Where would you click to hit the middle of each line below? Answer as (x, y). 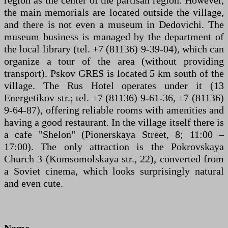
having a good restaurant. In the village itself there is (114, 122)
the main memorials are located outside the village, (114, 12)
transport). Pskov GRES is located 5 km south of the (114, 73)
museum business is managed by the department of (114, 36)
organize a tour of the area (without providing (114, 61)
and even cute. (34, 183)
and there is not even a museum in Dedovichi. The (114, 24)
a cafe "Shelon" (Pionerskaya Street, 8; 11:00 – (114, 134)
